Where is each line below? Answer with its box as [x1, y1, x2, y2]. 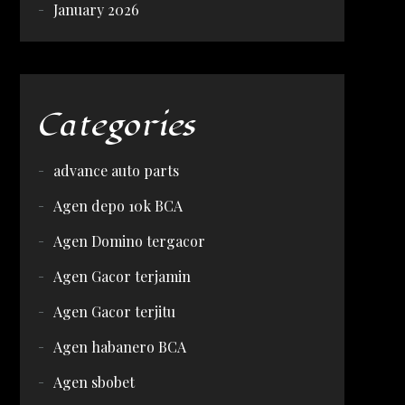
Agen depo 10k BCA [52, 196, 183, 215]
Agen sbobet [52, 372, 135, 391]
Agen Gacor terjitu [52, 302, 175, 321]
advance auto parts [52, 161, 179, 180]
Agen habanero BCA [52, 337, 186, 356]
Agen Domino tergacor [52, 231, 205, 250]
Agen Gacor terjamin [52, 267, 191, 286]
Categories [37, 106, 196, 145]
